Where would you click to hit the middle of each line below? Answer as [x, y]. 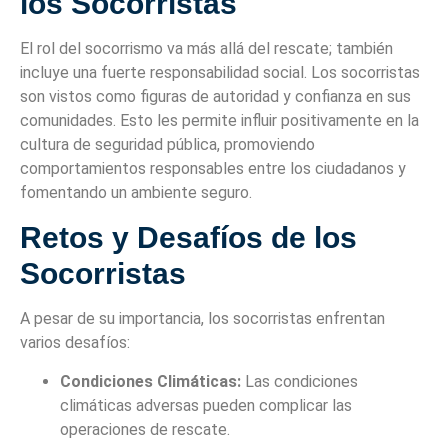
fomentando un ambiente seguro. [136, 193]
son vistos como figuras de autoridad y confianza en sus [215, 97]
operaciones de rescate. [145, 429]
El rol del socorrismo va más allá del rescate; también [206, 49]
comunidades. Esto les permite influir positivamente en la [219, 121]
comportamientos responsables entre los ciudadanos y [213, 169]
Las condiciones [299, 381]
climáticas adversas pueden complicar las [206, 405]
